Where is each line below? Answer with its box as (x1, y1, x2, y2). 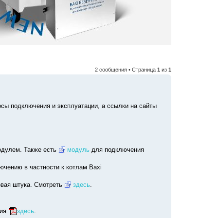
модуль (67, 145, 90, 153)
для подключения (89, 145, 144, 153)
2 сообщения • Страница (95, 66, 157, 73)
